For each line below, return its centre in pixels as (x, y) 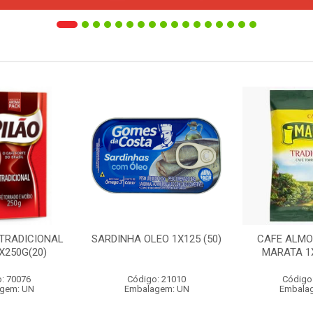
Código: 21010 (156, 279)
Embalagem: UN (156, 289)
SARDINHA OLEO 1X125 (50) (156, 239)
